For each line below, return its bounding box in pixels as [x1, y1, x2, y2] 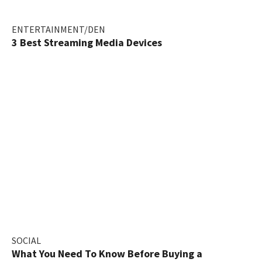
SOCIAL [12, 234, 41, 246]
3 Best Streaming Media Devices [12, 35, 162, 49]
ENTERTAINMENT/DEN [12, 23, 105, 35]
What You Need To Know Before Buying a [12, 246, 202, 260]
